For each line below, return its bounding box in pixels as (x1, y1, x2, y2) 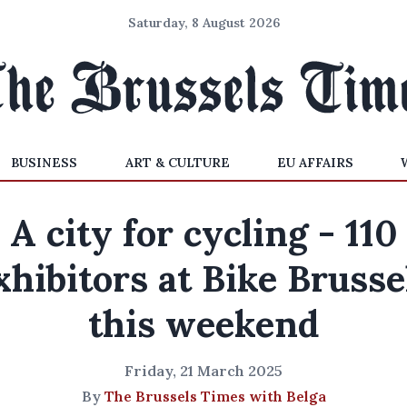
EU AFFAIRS (276, 154, 353, 171)
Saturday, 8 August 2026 (127, 15, 280, 31)
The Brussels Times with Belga (104, 387, 326, 405)
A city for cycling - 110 (9, 210, 398, 256)
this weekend (87, 301, 320, 347)
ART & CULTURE (124, 154, 230, 171)
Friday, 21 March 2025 (124, 362, 283, 380)
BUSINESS (11, 154, 78, 171)
